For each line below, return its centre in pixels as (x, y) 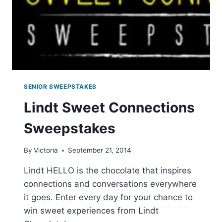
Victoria (46, 150)
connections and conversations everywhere (110, 184)
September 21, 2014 (100, 150)
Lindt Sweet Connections (109, 107)
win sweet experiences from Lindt (91, 211)
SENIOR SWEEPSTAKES (60, 86)
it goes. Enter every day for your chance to (108, 197)
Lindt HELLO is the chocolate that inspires (108, 171)
